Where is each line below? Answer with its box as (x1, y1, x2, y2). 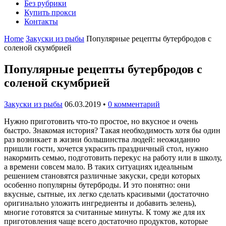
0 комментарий (108, 99, 160, 108)
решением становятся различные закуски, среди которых (4, 171, 200, 180)
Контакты (24, 17, 58, 26)
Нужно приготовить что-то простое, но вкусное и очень (4, 117, 198, 126)
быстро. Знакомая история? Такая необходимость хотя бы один (4, 126, 220, 135)
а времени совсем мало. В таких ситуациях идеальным (4, 162, 193, 171)
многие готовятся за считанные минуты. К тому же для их (4, 207, 205, 216)
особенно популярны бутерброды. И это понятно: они (4, 180, 190, 189)
